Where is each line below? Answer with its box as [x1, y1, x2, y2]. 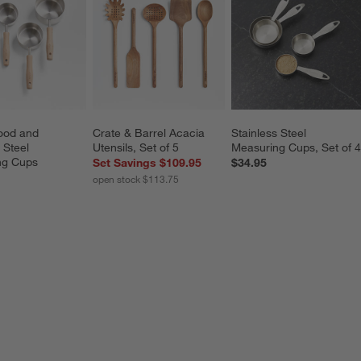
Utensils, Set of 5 [93, 139, 180, 155]
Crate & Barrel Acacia [93, 125, 209, 140]
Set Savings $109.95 [93, 155, 202, 170]
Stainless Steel [230, 125, 309, 140]
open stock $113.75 [93, 172, 180, 185]
